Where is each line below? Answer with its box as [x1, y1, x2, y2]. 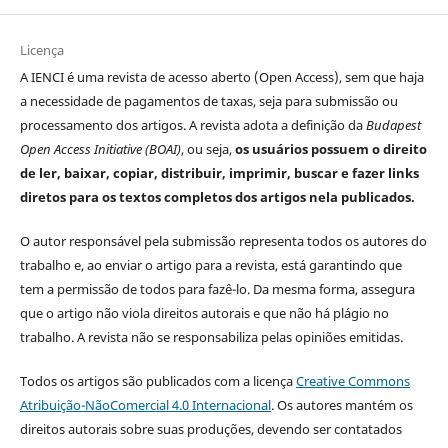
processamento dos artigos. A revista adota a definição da [19, 116, 366, 135]
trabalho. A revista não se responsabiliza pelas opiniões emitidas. [19, 328, 403, 347]
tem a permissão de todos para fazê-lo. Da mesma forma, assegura [19, 280, 415, 299]
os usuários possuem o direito [234, 140, 427, 159]
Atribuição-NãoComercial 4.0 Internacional [19, 396, 271, 415]
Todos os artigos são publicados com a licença [19, 372, 296, 391]
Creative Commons [295, 372, 410, 391]
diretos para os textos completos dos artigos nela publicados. [19, 188, 415, 207]
